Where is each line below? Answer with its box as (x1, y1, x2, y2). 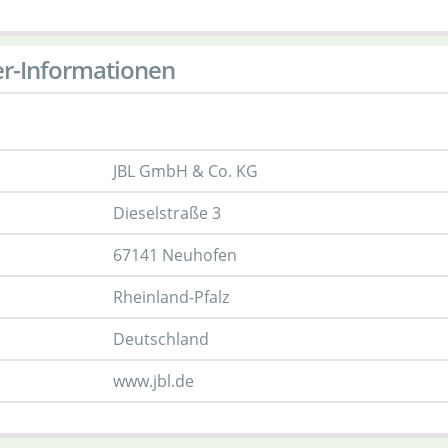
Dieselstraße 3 (113, 202, 221, 224)
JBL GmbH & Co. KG (113, 160, 258, 182)
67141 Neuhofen (113, 244, 237, 266)
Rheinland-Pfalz (113, 286, 229, 308)
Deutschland (113, 328, 209, 350)
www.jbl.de (113, 370, 194, 392)
